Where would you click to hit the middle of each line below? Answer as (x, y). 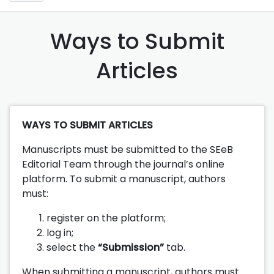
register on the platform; (106, 218)
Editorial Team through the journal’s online (123, 164)
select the (72, 247)
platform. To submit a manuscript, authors (124, 179)
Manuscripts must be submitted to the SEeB (128, 149)
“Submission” (131, 247)
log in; (60, 232)
